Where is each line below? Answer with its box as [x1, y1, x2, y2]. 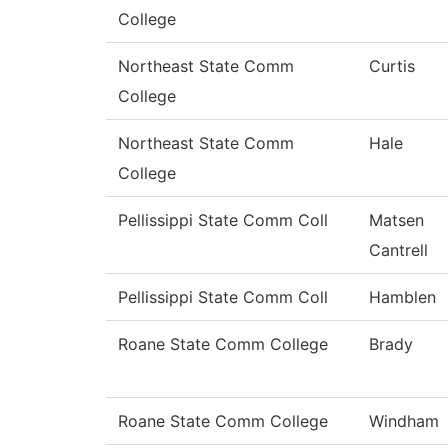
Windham [369, 411, 439, 432]
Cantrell [369, 240, 428, 261]
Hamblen [369, 287, 436, 308]
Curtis [369, 56, 415, 77]
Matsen [369, 210, 424, 231]
